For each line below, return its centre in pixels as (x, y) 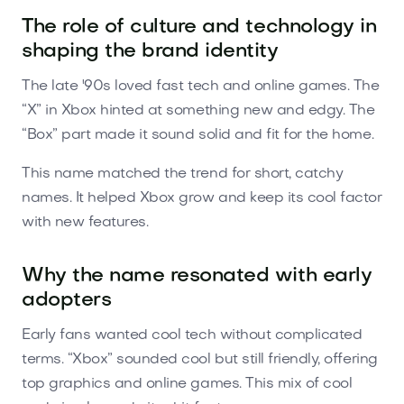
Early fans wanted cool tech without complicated (192, 335)
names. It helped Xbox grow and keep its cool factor (202, 198)
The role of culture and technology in (199, 27)
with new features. (85, 222)
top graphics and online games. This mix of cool (187, 384)
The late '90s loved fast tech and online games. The (201, 86)
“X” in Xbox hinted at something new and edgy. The (198, 110)
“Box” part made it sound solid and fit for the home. (198, 135)
